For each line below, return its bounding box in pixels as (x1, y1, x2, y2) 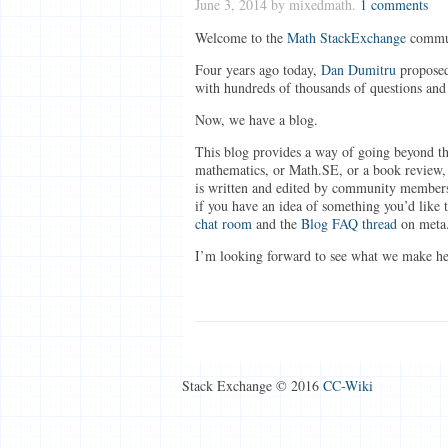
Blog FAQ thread (300, 214, 397, 233)
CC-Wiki (323, 376, 373, 395)
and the (251, 214, 301, 233)
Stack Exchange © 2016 (182, 376, 323, 395)
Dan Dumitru (320, 60, 396, 79)
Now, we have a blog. (194, 110, 318, 129)
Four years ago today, (194, 60, 321, 79)
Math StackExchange (286, 28, 406, 47)
